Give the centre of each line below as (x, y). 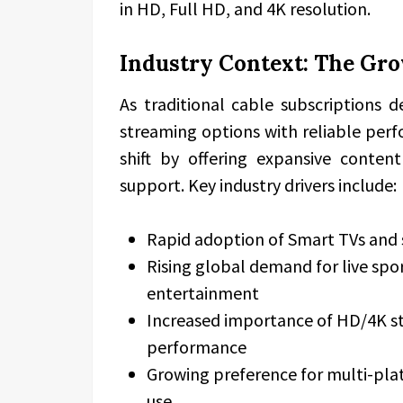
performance (197, 347)
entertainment (203, 293)
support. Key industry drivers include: (258, 185)
